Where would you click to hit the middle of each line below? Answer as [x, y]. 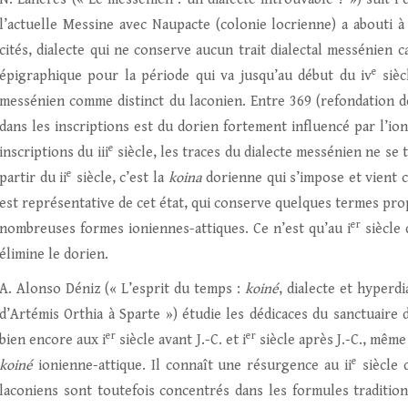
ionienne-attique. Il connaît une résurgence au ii [193, 366]
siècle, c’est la [120, 178]
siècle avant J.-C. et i [181, 340]
